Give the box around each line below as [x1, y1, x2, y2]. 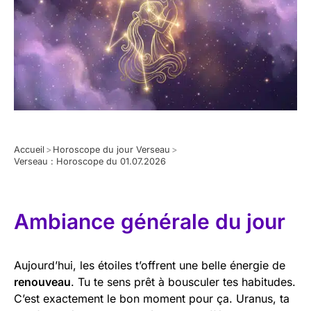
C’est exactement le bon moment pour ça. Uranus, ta [14, 291, 289, 305]
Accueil [14, 144, 44, 155]
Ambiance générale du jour [14, 208, 285, 234]
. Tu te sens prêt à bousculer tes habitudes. [71, 274, 296, 289]
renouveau [14, 274, 71, 289]
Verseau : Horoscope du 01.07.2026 [14, 155, 166, 167]
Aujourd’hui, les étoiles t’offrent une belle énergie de [14, 258, 285, 272]
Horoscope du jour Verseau [53, 144, 170, 155]
